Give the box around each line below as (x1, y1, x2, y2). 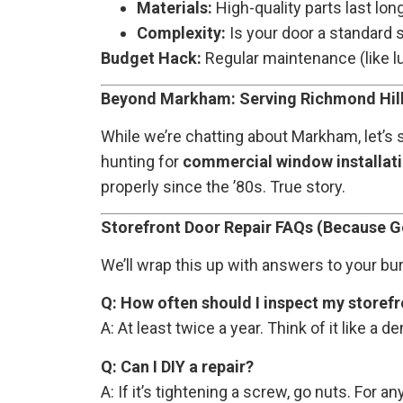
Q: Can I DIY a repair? (101, 356, 254, 376)
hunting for (101, 152, 183, 172)
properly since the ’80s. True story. (101, 177, 345, 197)
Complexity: (137, 23, 226, 43)
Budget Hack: (101, 49, 201, 68)
